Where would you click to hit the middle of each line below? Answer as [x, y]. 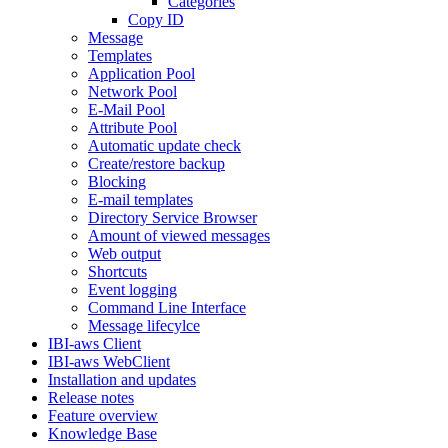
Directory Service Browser [172, 217]
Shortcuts [117, 271]
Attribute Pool [132, 127]
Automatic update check [164, 145]
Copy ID [156, 19]
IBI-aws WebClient [109, 361]
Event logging [132, 289]
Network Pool [132, 91]
